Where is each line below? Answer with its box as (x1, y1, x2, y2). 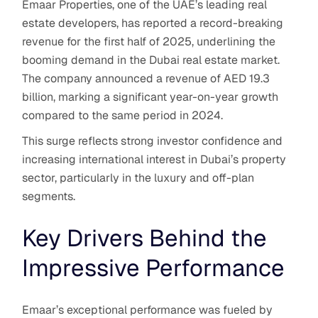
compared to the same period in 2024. (22, 107, 224, 123)
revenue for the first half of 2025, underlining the (22, 33, 276, 49)
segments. (22, 188, 76, 204)
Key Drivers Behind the (22, 222, 268, 253)
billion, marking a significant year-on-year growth (22, 89, 279, 104)
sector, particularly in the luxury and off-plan (22, 170, 255, 185)
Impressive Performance (22, 252, 285, 283)
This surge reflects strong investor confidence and (22, 133, 283, 148)
